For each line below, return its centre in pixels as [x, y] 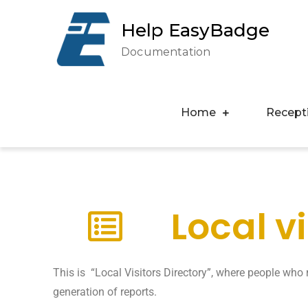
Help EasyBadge [196, 30]
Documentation [166, 52]
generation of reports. [105, 291]
